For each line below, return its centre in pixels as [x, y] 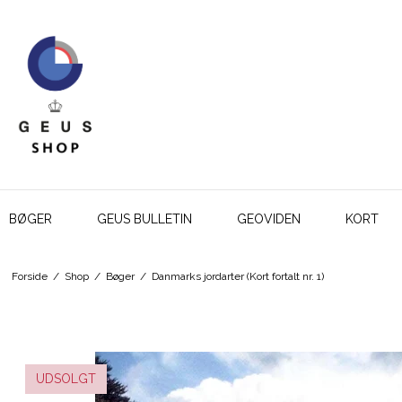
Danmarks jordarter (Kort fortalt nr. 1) [237, 277]
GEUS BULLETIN [144, 218]
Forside [29, 277]
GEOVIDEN [269, 218]
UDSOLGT [66, 378]
